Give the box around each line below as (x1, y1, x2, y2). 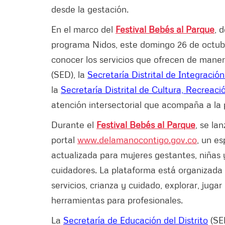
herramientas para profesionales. (51, 194, 185, 205)
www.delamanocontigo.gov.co (77, 134, 197, 145)
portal (51, 134, 77, 145)
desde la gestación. (51, 3, 129, 15)
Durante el (51, 119, 96, 130)
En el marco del (51, 23, 116, 35)
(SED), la (51, 68, 87, 80)
